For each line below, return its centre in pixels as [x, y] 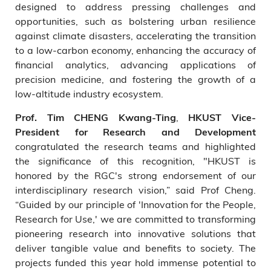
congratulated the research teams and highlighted [135, 146]
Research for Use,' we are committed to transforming [135, 219]
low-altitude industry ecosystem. [89, 93]
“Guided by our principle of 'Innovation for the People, [135, 204]
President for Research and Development [135, 132]
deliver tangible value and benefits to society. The [135, 248]
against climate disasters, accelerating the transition [135, 35]
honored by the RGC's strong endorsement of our [135, 175]
